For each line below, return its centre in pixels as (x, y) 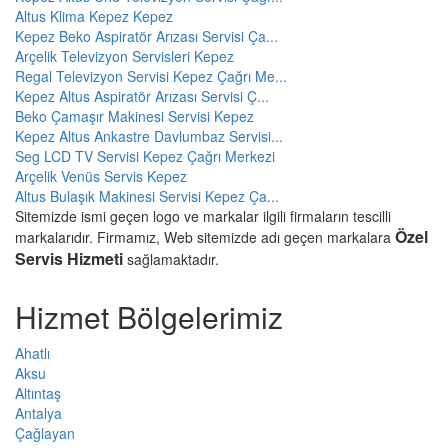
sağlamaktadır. (171, 258)
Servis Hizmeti (69, 258)
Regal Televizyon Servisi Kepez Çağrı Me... (151, 75)
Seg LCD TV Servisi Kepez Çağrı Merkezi (145, 155)
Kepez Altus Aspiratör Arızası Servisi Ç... (142, 95)
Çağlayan (45, 432)
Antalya (38, 412)
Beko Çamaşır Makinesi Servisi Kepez (134, 115)
